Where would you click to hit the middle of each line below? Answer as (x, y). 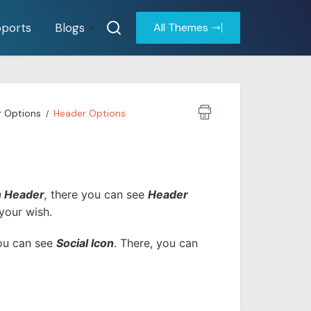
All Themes (181, 27)
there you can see (98, 194)
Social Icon (85, 243)
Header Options (90, 113)
